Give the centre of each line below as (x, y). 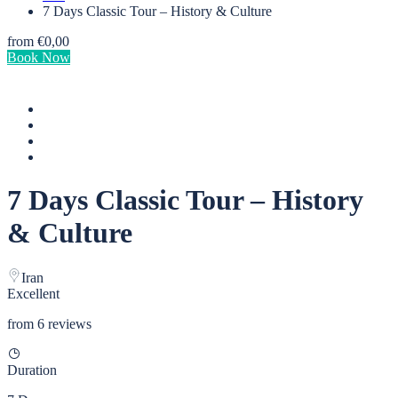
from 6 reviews (49, 324)
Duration (32, 370)
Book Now (39, 57)
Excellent (33, 294)
